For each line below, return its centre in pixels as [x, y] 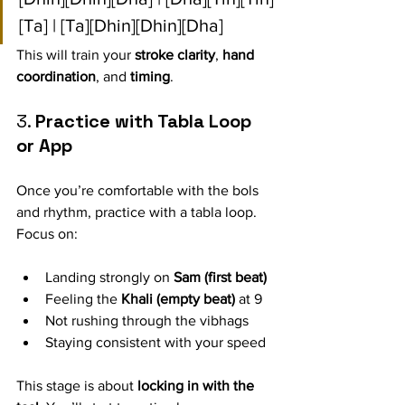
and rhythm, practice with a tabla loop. [138, 212]
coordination [56, 76]
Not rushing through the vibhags [147, 320]
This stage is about [77, 386]
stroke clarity [175, 55]
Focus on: [47, 234]
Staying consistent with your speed [155, 342]
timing [150, 76]
